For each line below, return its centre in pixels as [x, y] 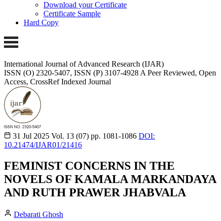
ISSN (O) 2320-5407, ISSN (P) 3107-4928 [71, 73]
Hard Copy [41, 23]
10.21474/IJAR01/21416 [43, 145]
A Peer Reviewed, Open [178, 73]
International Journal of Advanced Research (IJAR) [84, 64]
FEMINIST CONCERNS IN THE [89, 166]
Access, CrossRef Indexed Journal [57, 81]
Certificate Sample [72, 14]
